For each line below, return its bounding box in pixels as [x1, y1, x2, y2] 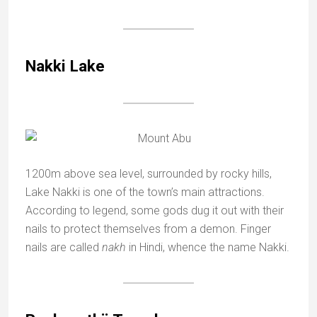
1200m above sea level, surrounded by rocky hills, [25, 167, 272, 180]
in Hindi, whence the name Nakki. [126, 241, 289, 254]
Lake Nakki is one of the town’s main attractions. [25, 185, 265, 199]
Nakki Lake [25, 57, 105, 75]
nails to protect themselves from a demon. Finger [25, 222, 271, 236]
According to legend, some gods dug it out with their [25, 204, 284, 217]
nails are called [25, 241, 102, 254]
